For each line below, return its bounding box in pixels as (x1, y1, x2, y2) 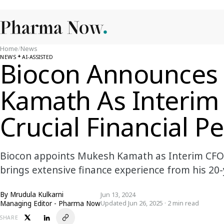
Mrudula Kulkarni (10, 190, 63, 199)
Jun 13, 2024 (100, 190, 135, 199)
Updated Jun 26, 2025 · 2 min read (100, 199, 199, 207)
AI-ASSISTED (22, 53, 53, 60)
